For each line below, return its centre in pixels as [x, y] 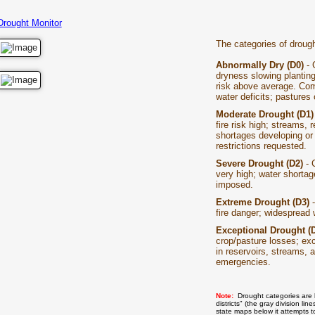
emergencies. [243, 262]
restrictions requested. [261, 146]
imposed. [234, 184]
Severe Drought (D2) [259, 163]
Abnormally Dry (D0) [259, 65]
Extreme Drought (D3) [262, 202]
